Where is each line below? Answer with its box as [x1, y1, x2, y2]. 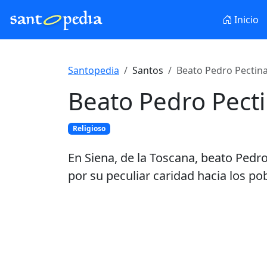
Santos [132, 64, 163, 77]
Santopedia [68, 64, 119, 77]
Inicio [231, 13, 259, 26]
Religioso [72, 123, 105, 133]
